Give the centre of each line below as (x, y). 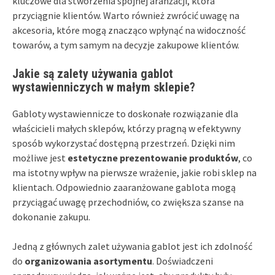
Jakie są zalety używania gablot (93, 73)
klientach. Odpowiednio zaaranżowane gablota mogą (124, 187)
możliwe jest (40, 157)
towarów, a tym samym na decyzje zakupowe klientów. (126, 45)
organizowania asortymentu (88, 261)
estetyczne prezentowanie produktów (153, 157)
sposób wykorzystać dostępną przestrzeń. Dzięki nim (124, 143)
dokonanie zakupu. (51, 216)
